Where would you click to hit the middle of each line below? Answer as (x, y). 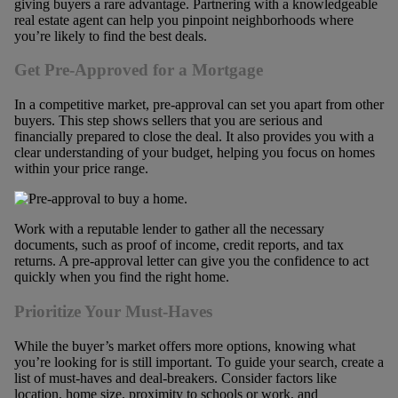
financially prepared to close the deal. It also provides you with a (194, 137)
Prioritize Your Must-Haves (113, 311)
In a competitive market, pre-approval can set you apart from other (199, 105)
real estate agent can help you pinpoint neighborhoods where (183, 20)
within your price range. (81, 169)
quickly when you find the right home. (121, 277)
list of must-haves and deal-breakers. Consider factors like (175, 378)
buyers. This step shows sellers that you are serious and (168, 121)
